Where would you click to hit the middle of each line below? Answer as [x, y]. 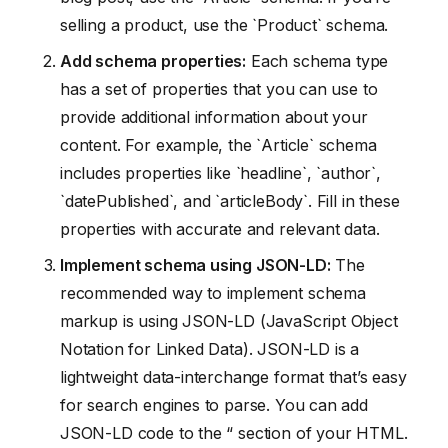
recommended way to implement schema [213, 292]
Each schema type [317, 60]
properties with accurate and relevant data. [220, 228]
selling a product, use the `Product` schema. [224, 24]
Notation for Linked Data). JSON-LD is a [210, 348]
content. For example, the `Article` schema [218, 144]
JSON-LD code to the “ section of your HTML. [234, 432]
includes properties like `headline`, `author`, [220, 172]
